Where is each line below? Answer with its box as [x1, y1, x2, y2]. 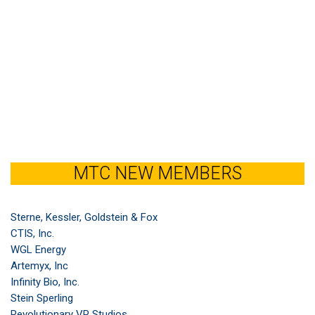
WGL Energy [11, 243, 66, 256]
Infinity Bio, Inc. [11, 276, 79, 288]
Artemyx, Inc [11, 259, 68, 272]
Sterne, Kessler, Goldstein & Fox [11, 211, 157, 224]
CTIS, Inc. [11, 227, 54, 240]
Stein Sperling [11, 292, 73, 304]
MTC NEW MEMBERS [73, 163, 242, 184]
